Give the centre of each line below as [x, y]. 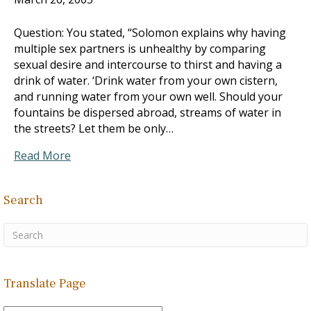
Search [23, 200]
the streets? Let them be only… [94, 128]
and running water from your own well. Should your [148, 96]
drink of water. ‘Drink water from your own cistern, [146, 81]
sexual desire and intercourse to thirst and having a [148, 65]
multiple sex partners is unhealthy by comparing [140, 49]
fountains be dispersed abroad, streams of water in [148, 112]
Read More [42, 155]
